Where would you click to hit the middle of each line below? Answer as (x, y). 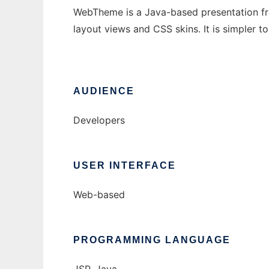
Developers (99, 120)
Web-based (99, 195)
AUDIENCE (104, 91)
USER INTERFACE (125, 166)
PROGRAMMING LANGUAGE (152, 240)
